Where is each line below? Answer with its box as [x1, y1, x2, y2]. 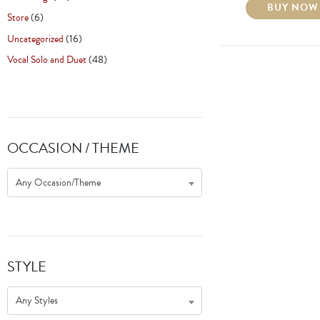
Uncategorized [7, 31, 64, 46]
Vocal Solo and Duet [7, 52, 86, 68]
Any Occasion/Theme [16, 174, 101, 190]
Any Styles [16, 293, 59, 309]
